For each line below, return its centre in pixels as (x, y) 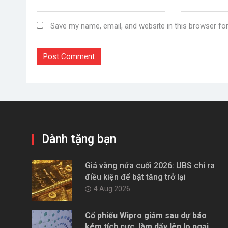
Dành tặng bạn (79, 139)
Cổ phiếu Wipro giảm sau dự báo (146, 215)
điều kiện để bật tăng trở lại (135, 177)
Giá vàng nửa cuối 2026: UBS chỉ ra (150, 165)
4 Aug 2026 (112, 189)
